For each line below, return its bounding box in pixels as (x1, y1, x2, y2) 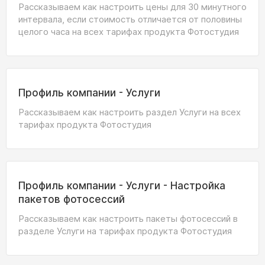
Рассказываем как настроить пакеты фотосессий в (18, 213, 238, 224)
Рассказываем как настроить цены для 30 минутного (18, 1, 247, 12)
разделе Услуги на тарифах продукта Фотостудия (18, 225, 232, 237)
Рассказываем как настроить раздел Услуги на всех (18, 106, 241, 118)
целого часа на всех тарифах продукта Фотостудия (18, 26, 239, 37)
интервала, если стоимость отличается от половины (18, 14, 242, 25)
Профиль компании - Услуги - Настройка (18, 180, 225, 192)
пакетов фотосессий (18, 193, 125, 205)
